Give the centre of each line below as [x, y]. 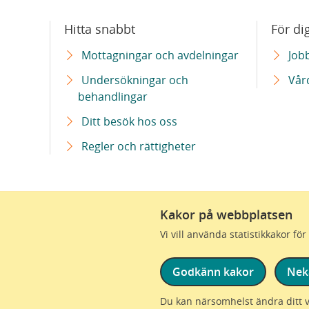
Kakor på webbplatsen [226, 214]
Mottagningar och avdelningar [160, 55]
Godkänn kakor [213, 272]
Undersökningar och [135, 80]
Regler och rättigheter [139, 146]
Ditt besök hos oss [129, 121]
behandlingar [113, 96]
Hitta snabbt [100, 29]
